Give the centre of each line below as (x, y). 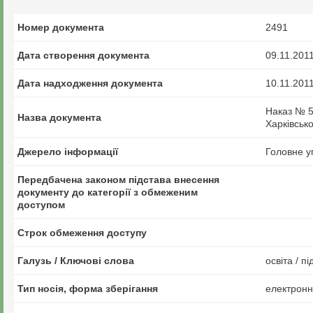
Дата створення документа (83, 55)
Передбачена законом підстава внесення (118, 180)
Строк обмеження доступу (82, 233)
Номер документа (61, 27)
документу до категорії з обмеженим (108, 192)
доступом (41, 205)
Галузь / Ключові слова (76, 261)
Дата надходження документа (90, 83)
